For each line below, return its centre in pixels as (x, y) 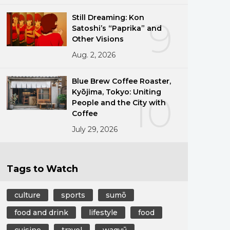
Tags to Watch (42, 169)
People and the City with (119, 102)
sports (73, 195)
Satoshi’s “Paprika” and (117, 28)
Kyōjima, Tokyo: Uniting (117, 92)
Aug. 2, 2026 (94, 55)
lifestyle (103, 212)
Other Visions (98, 39)
